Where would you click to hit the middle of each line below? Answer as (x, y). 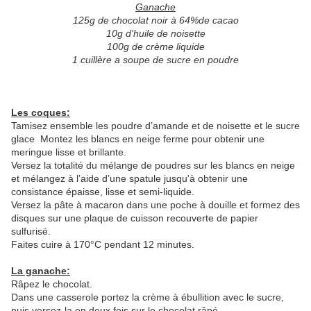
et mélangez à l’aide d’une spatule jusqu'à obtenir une (129, 179)
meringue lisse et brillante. (69, 152)
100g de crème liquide (155, 47)
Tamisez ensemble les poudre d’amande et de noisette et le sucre (155, 126)
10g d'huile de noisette (155, 34)
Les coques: (41, 113)
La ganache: (41, 271)
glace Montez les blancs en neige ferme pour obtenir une (138, 139)
